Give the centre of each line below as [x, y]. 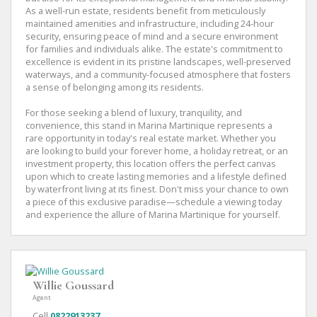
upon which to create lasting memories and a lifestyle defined [156, 176]
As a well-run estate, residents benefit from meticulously [145, 10]
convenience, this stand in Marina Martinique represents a [149, 125]
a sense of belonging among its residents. [115, 87]
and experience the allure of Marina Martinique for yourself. [153, 214]
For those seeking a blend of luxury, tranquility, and [134, 112]
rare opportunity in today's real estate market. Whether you [151, 138]
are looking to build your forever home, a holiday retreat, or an [157, 150]
